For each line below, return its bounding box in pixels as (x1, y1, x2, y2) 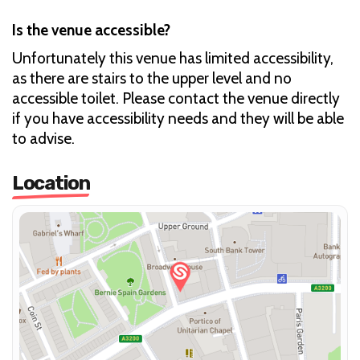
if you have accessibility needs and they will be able (12, 109, 344, 129)
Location (12, 172, 89, 195)
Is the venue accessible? (12, 21, 170, 40)
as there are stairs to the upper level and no (12, 69, 292, 88)
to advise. (12, 129, 78, 149)
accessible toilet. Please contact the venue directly (12, 89, 340, 108)
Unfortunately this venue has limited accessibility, (12, 49, 333, 68)
